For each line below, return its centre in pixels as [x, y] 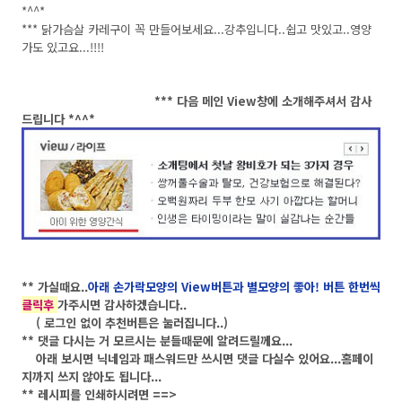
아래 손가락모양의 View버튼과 [167, 287]
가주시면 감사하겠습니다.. [122, 305]
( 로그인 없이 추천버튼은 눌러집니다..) [125, 323]
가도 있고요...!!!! [63, 48]
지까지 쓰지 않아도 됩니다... [92, 377]
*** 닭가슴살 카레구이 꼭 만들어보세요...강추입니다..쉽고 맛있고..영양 [197, 30]
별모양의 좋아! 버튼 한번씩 [314, 287]
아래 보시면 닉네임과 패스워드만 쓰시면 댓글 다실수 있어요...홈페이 [197, 359]
